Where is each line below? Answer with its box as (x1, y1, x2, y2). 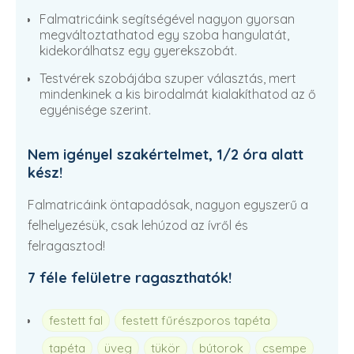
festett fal (49, 313, 103, 328)
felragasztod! (28, 238, 105, 254)
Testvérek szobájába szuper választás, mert (40, 70, 296, 86)
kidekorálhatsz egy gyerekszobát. (40, 43, 237, 58)
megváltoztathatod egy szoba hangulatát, (40, 27, 289, 43)
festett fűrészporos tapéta (122, 313, 270, 328)
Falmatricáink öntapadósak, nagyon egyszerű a (28, 197, 308, 213)
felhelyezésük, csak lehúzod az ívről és (28, 217, 248, 233)
